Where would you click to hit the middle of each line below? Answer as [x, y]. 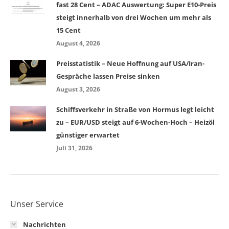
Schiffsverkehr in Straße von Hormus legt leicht [135, 109]
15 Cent [68, 30]
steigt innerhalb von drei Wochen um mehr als [134, 17]
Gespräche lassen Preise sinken [108, 76]
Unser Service [37, 204]
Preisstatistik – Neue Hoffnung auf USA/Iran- [130, 63]
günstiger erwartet [88, 135]
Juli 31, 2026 [74, 148]
